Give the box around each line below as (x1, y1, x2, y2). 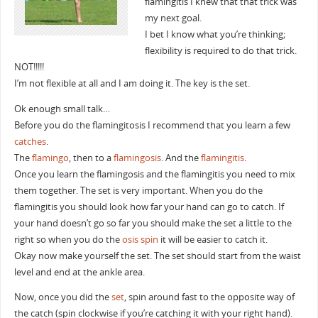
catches (13, 135, 46, 148)
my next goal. (144, 12, 202, 25)
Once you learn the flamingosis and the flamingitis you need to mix (13, 168, 295, 180)
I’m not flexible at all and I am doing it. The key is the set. (13, 77, 250, 90)
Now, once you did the (13, 291, 111, 304)
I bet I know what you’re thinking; (144, 28, 285, 41)
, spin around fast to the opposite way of (124, 291, 295, 304)
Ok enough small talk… (13, 102, 110, 115)
